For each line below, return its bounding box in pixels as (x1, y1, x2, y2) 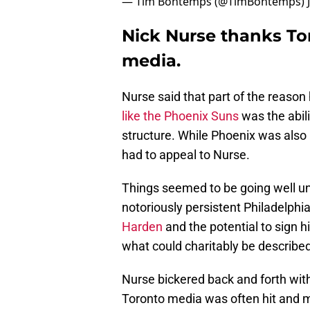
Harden (122, 219, 163, 235)
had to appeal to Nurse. (122, 147, 250, 163)
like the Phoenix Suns (122, 109, 241, 124)
